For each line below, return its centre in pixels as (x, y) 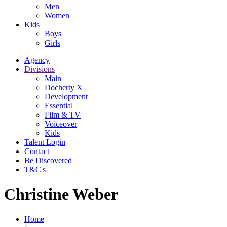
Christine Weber (61, 194)
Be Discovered (48, 160)
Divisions (40, 69)
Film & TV (63, 115)
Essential (59, 105)
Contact (37, 151)
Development (66, 96)
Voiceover (61, 124)
